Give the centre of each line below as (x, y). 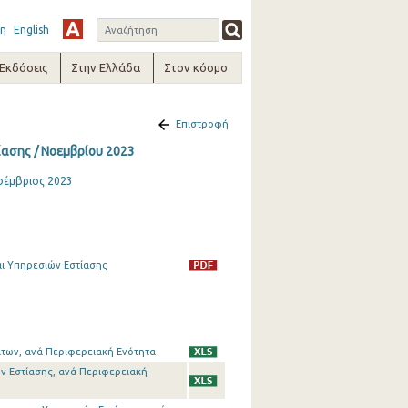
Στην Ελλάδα (106, 67)
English (31, 30)
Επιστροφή (202, 124)
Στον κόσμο (196, 67)
